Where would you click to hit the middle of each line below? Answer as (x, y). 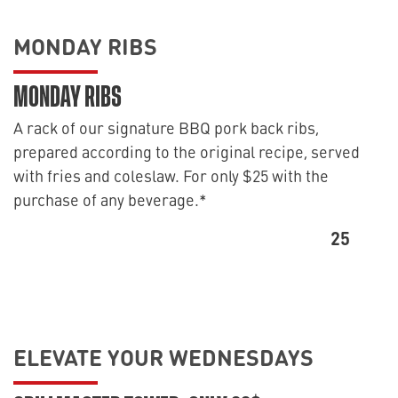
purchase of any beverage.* (110, 199)
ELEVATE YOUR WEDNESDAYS (163, 356)
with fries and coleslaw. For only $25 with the (171, 175)
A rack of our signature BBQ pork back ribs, (166, 127)
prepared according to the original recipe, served (187, 151)
